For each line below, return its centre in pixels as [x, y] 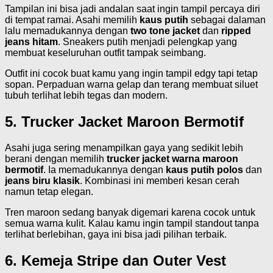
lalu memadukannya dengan [68, 31]
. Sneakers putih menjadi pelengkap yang [147, 42]
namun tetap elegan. [49, 191]
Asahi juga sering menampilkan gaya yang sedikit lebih [124, 147]
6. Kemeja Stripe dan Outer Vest [115, 260]
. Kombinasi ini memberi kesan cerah [160, 180]
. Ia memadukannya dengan [105, 169]
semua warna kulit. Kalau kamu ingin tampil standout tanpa [132, 223]
